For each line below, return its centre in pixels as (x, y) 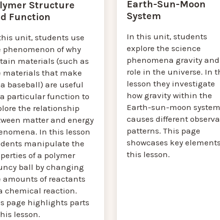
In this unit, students (167, 37)
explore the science (164, 48)
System (144, 16)
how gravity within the (169, 96)
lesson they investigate (171, 84)
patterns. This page (163, 131)
